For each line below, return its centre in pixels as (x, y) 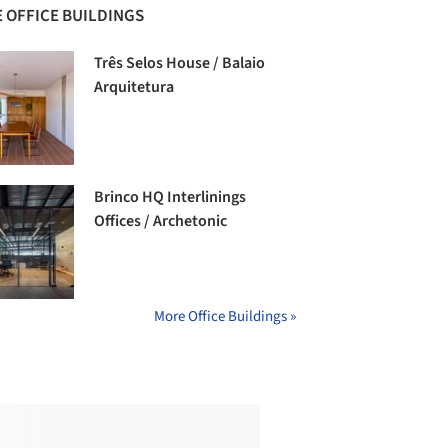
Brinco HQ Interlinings (170, 197)
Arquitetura (134, 87)
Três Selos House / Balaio (180, 63)
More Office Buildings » (225, 317)
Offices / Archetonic (161, 221)
